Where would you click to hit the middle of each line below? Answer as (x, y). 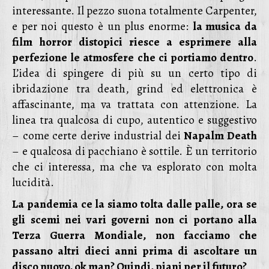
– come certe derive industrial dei (98, 136)
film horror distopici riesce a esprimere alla (134, 42)
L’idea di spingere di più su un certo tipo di (134, 73)
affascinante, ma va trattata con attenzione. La (134, 104)
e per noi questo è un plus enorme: (102, 26)
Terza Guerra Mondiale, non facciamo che (134, 235)
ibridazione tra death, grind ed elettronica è (134, 89)
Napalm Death (221, 136)
